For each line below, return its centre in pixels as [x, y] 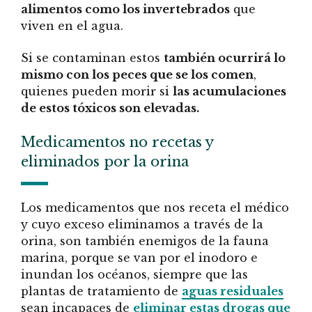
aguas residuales [233, 291]
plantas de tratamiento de [101, 291]
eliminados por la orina [105, 161]
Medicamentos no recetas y [117, 142]
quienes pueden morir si [97, 92]
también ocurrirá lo [225, 58]
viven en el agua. [72, 26]
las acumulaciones [229, 92]
